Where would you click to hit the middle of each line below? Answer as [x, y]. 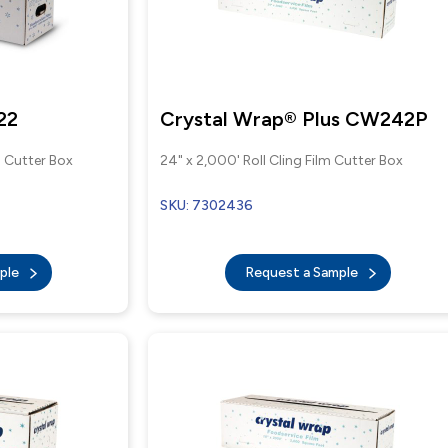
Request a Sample [302, 272]
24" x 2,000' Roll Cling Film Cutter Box [282, 160]
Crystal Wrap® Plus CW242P [294, 119]
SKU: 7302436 [207, 205]
